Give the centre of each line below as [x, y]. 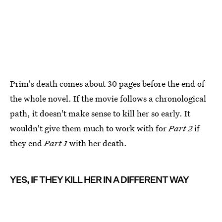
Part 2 [180, 128]
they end [27, 143]
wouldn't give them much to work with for [89, 128]
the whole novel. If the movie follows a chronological [108, 98]
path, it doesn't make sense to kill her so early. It [100, 113]
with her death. [98, 143]
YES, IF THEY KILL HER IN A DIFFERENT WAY [99, 179]
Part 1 [57, 143]
